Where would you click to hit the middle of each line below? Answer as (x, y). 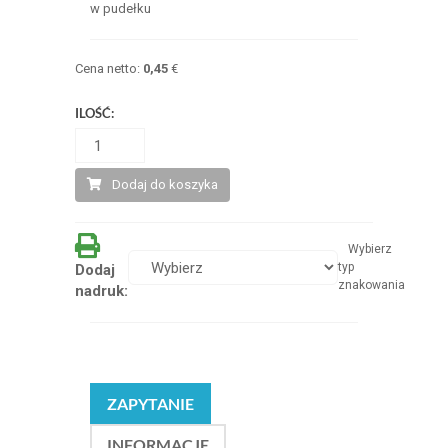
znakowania (371, 285)
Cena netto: (108, 68)
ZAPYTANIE (150, 403)
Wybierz (369, 249)
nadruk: (101, 291)
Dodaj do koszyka (164, 184)
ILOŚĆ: (94, 113)
